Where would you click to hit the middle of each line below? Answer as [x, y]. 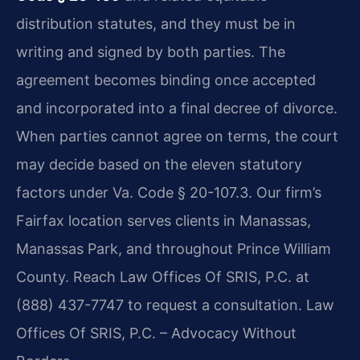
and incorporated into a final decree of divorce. [177, 108]
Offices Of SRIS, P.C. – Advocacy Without [156, 333]
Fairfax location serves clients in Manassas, [164, 220]
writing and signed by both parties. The [151, 51]
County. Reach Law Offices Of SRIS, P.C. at [163, 276]
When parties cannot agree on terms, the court [177, 136]
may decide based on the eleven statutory [159, 164]
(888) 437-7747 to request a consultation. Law [175, 305]
